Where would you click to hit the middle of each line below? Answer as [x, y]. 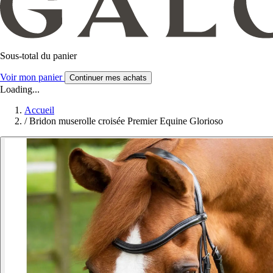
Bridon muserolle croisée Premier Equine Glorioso [126, 121]
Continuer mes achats [108, 78]
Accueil [39, 110]
